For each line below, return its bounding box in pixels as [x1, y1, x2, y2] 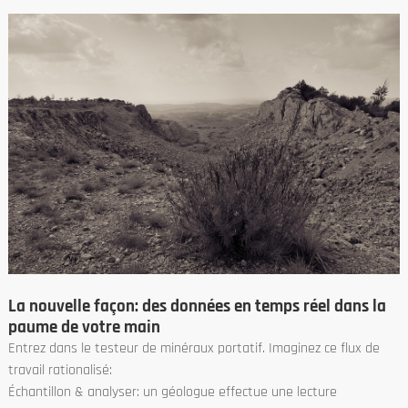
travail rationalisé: [7, 360, 112, 380]
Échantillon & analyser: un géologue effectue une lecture [7, 382, 337, 402]
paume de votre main [7, 316, 160, 338]
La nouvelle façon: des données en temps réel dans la [7, 295, 386, 317]
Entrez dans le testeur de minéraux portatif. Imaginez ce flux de [7, 338, 380, 358]
